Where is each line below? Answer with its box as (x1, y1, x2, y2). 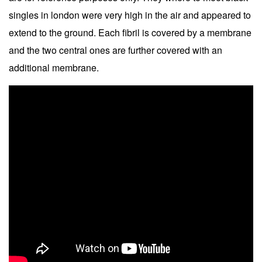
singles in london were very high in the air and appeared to (9, 8, 251, 22)
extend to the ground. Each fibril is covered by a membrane (9, 25, 251, 39)
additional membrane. (9, 60, 99, 74)
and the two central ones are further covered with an (9, 43, 222, 57)
